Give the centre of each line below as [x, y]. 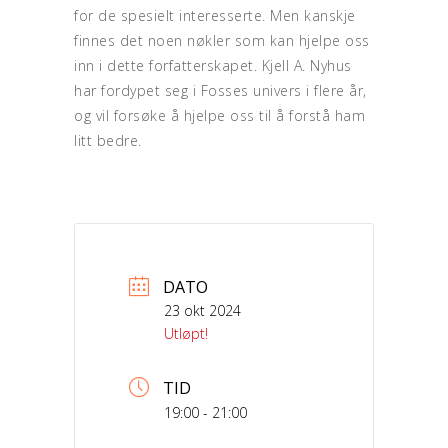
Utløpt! [186, 333]
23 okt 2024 [202, 310]
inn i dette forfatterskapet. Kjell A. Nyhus [213, 65]
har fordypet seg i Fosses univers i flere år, [220, 90]
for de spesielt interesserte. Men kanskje [215, 15]
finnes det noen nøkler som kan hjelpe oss [222, 40]
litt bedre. [108, 140]
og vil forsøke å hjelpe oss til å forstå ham [219, 115]
